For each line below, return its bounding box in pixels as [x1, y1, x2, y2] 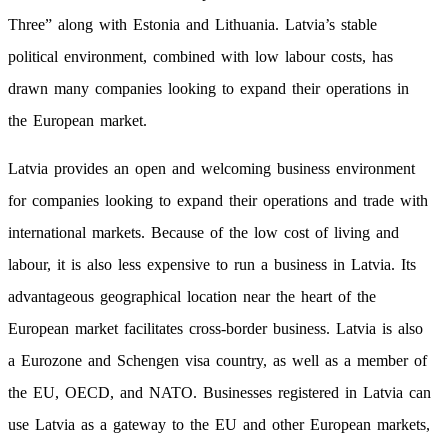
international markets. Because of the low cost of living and [8, 224, 399, 242]
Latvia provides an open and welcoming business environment [8, 160, 415, 178]
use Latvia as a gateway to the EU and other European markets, [8, 416, 430, 434]
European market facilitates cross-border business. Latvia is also [8, 320, 423, 338]
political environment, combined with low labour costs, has [8, 48, 393, 66]
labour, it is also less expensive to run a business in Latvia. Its [8, 256, 416, 274]
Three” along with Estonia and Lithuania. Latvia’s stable [8, 16, 377, 34]
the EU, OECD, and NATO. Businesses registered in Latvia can [8, 384, 431, 402]
